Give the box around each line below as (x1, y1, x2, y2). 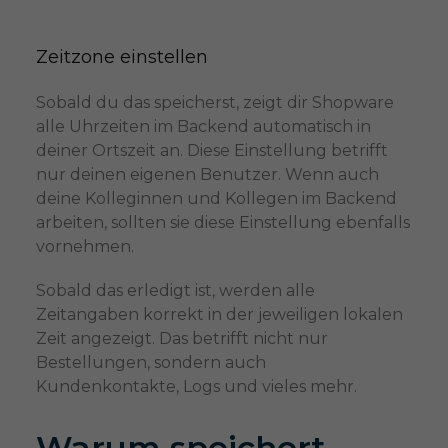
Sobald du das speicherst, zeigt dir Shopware (35, 93, 394, 113)
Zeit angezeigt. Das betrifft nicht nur (35, 329, 328, 349)
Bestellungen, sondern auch (35, 353, 266, 373)
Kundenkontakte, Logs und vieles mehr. (35, 377, 357, 397)
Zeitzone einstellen (35, 46, 208, 69)
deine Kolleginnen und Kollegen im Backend (35, 189, 397, 209)
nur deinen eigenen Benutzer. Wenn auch (35, 165, 379, 185)
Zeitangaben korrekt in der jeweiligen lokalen (35, 305, 403, 325)
